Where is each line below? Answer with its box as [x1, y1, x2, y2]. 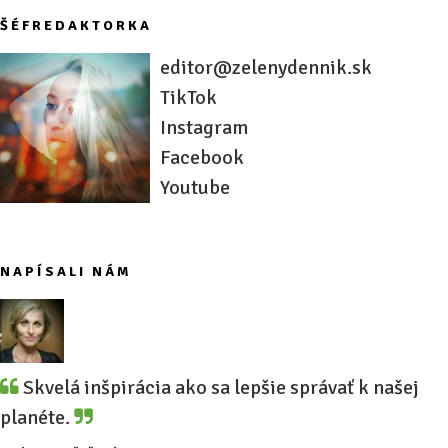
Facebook [160, 144, 244, 170]
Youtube [160, 174, 230, 200]
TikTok [160, 84, 217, 110]
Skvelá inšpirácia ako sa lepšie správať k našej [19, 374, 419, 400]
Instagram [160, 114, 248, 140]
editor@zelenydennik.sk [160, 54, 372, 80]
